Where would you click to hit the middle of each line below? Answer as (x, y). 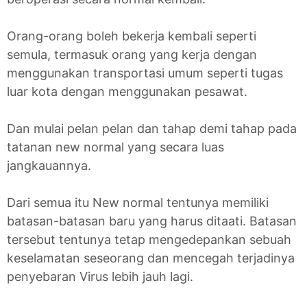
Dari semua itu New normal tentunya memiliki (138, 203)
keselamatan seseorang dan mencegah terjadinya (151, 258)
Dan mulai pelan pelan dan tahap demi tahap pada (152, 129)
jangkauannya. (49, 166)
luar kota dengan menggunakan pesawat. (127, 92)
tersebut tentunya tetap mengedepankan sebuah (149, 240)
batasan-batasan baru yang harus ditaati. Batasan (152, 221)
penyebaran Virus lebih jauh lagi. (100, 277)
